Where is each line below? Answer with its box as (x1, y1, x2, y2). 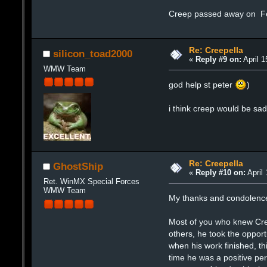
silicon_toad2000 (53, 47, 132, 60)
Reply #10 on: (195, 167, 246, 177)
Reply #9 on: (195, 55, 241, 64)
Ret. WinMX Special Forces (43, 177, 139, 187)
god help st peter (169, 80, 235, 90)
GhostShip (53, 160, 103, 173)
